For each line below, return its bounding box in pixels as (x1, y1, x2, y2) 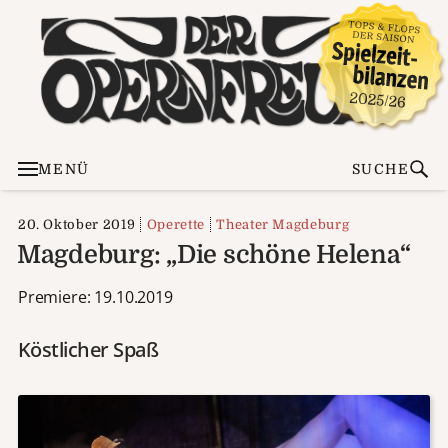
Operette (146, 216, 205, 232)
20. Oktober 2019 (17, 216, 136, 232)
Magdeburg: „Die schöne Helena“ (16, 239, 411, 269)
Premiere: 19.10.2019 (17, 285, 173, 308)
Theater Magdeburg (216, 216, 350, 232)
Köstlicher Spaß (17, 335, 159, 363)
